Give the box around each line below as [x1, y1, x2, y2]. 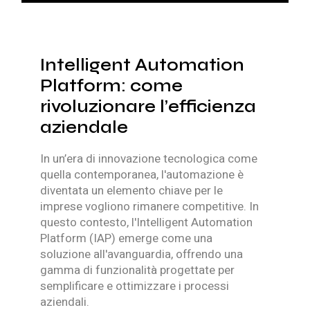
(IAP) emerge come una [89, 230, 213, 248]
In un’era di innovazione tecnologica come [40, 150, 258, 168]
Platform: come [40, 75, 183, 97]
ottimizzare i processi [116, 277, 230, 295]
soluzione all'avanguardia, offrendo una [40, 246, 244, 264]
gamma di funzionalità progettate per [40, 262, 235, 280]
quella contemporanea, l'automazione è [40, 166, 244, 184]
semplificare [40, 277, 104, 295]
